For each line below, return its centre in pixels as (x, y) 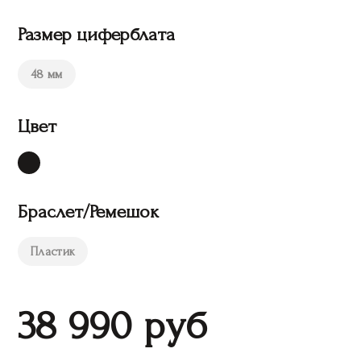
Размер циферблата (96, 34)
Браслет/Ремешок (88, 212)
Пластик (53, 251)
